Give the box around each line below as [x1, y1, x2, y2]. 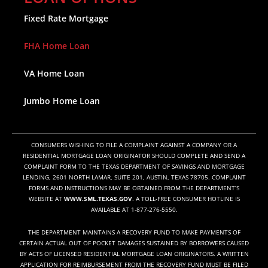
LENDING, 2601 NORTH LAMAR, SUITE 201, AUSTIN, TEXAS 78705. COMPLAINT [22, 172, 246, 181]
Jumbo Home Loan [24, 95, 100, 106]
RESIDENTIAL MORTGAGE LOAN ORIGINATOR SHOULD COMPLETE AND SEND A [23, 151, 245, 160]
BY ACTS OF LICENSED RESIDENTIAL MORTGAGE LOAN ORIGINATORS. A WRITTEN [19, 249, 249, 258]
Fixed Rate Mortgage [24, 12, 108, 24]
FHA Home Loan [24, 39, 90, 51]
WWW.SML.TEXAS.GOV [63, 194, 132, 203]
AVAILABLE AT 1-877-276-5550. [90, 205, 178, 214]
